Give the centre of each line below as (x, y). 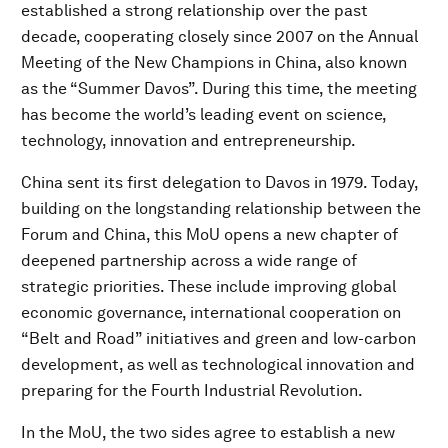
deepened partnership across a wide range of (189, 260)
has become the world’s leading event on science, (203, 114)
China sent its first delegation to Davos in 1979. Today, (219, 182)
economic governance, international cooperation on (211, 312)
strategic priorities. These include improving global (208, 286)
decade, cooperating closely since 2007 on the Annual (219, 36)
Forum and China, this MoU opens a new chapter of (209, 234)
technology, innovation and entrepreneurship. (188, 140)
